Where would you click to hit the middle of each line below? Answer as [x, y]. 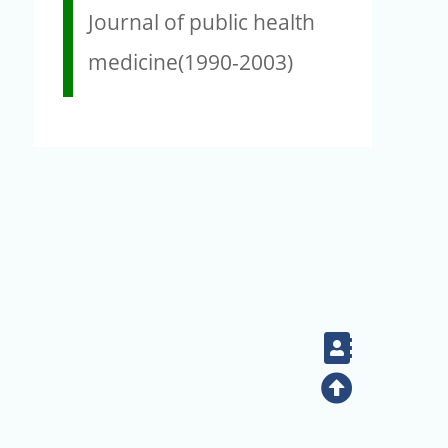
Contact [393, 347]
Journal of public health [201, 21]
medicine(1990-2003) [190, 61]
